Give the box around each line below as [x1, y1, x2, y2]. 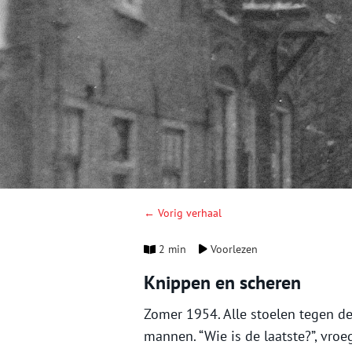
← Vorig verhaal [144, 206, 222, 221]
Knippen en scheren [144, 270, 301, 295]
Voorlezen [207, 242, 258, 257]
